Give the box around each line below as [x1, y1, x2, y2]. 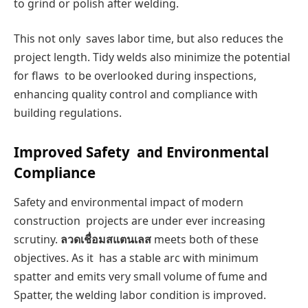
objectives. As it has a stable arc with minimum [14, 250, 258, 266]
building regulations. [14, 105, 122, 121]
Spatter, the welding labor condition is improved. [14, 287, 266, 303]
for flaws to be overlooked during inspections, [14, 68, 256, 84]
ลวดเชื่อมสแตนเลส [60, 232, 151, 247]
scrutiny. [14, 232, 60, 247]
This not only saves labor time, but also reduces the [14, 31, 283, 47]
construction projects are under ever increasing [14, 213, 265, 229]
